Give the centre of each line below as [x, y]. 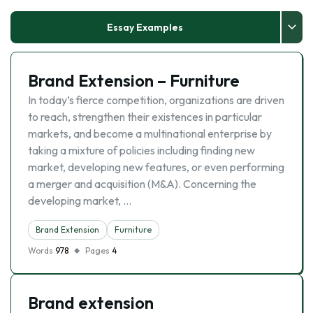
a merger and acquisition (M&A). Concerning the [142, 184]
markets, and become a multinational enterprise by [150, 133]
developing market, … [80, 201]
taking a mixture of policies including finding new [141, 150]
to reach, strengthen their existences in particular [145, 117]
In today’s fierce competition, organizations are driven [156, 100]
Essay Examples [145, 27]
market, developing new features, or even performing [156, 167]
